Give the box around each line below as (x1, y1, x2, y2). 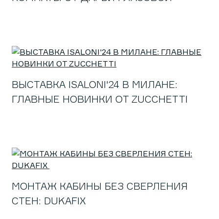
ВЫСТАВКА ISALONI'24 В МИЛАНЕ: (12, 78, 177, 90)
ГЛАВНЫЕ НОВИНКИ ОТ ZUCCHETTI (12, 93, 188, 105)
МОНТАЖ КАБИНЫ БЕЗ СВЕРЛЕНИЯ (12, 180, 188, 192)
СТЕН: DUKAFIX (12, 195, 89, 207)
